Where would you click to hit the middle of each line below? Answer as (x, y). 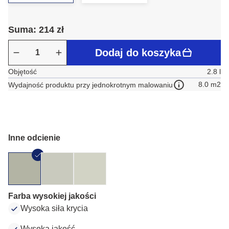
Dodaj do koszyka (138, 53)
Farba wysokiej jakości (52, 196)
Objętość (22, 72)
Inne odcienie (34, 138)
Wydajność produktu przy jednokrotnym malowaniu (90, 85)
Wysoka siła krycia (54, 209)
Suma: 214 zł (36, 30)
